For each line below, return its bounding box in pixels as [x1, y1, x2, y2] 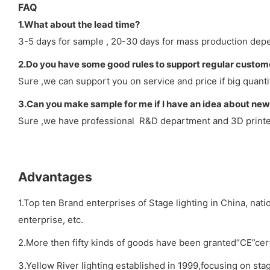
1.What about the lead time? [18, 18, 140, 30]
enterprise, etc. [18, 213, 83, 225]
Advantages [18, 169, 92, 184]
